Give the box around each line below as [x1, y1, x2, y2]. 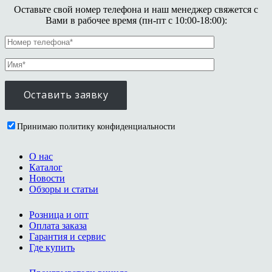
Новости [29, 173, 65, 184]
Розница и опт [29, 209, 89, 220]
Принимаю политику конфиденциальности [17, 122, 175, 132]
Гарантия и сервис [29, 231, 106, 242]
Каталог [29, 162, 63, 173]
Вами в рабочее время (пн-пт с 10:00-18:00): [45, 15, 227, 25]
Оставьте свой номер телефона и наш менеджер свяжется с [14, 4, 258, 15]
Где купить [29, 242, 75, 253]
